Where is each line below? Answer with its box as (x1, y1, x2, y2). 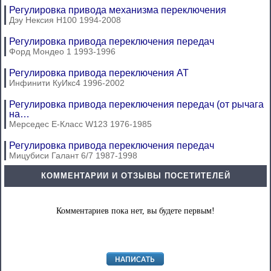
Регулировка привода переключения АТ (9, 68, 189, 78)
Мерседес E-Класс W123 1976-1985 (9, 119, 152, 129)
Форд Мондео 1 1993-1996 (9, 47, 116, 56)
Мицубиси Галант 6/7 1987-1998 (9, 151, 137, 160)
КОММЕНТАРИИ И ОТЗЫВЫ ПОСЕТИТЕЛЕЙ (41, 171, 230, 180)
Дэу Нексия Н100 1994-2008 (9, 15, 121, 25)
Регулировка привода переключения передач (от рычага (9, 99, 264, 109)
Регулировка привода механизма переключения (9, 5, 226, 15)
